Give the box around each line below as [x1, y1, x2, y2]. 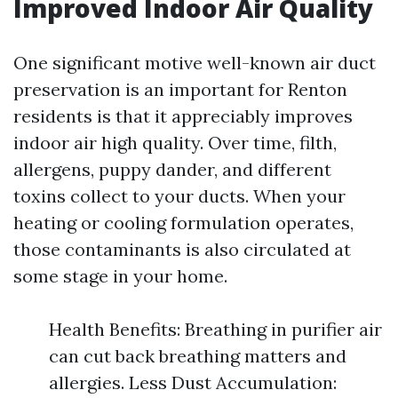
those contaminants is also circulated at [13, 238, 351, 260]
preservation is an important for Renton [13, 78, 347, 100]
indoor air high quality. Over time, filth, [13, 131, 337, 154]
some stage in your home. [13, 265, 227, 287]
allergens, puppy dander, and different [13, 158, 331, 180]
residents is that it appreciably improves [13, 105, 353, 127]
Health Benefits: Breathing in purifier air [49, 318, 382, 340]
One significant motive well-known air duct [13, 52, 376, 74]
